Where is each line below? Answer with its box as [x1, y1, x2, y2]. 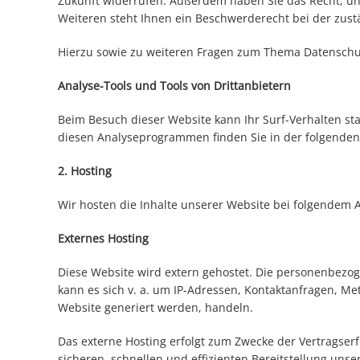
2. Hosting [58, 163, 112, 179]
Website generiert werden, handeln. [58, 300, 253, 316]
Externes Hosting [58, 231, 149, 247]
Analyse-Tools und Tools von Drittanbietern [58, 78, 291, 94]
